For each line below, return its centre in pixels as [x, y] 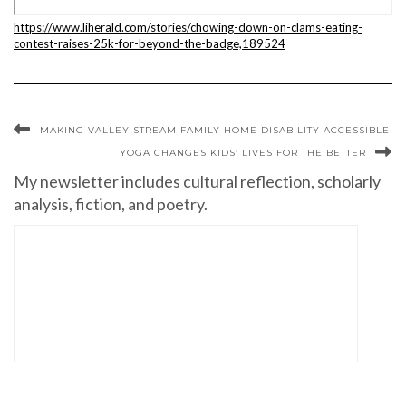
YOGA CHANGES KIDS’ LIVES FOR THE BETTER [243, 153]
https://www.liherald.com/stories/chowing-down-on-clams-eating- [188, 27]
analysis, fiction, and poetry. [111, 204]
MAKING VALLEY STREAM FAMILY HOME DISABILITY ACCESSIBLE [215, 130]
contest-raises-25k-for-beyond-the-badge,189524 [150, 43]
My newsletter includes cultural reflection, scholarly [197, 181]
